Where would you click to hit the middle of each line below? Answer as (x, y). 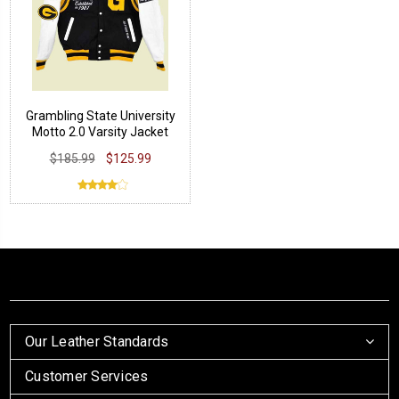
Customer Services (87, 376)
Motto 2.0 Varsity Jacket (100, 131)
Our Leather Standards (97, 341)
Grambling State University (100, 115)
